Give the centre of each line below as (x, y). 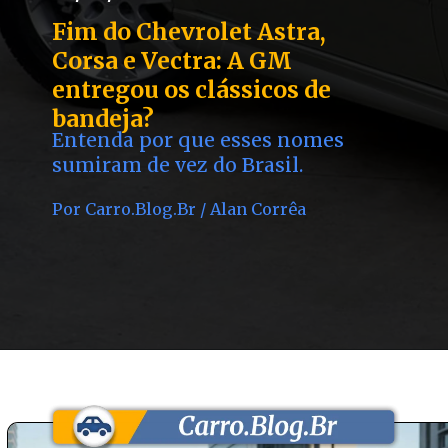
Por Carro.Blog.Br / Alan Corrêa (179, 208)
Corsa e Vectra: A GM (172, 60)
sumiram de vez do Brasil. (178, 164)
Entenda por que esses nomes (198, 139)
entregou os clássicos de (192, 89)
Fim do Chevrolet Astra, (189, 31)
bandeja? (103, 118)
